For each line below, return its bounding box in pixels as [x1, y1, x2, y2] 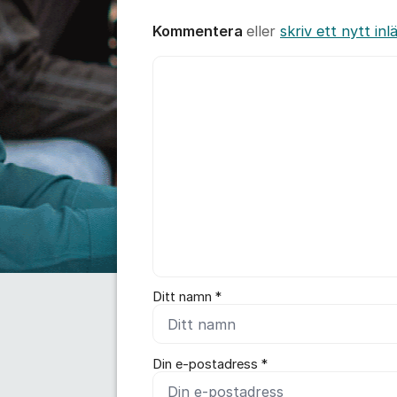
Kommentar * [152, 58, 232, 74]
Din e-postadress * [152, 355, 268, 372]
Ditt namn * [152, 289, 222, 305]
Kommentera [152, 22, 246, 40]
